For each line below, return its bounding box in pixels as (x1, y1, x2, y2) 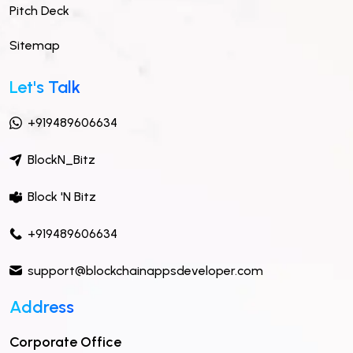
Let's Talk (9, 76, 80, 98)
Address (9, 295, 74, 318)
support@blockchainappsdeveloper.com (28, 262, 264, 278)
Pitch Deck (9, 3, 69, 19)
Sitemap (9, 38, 60, 54)
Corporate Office (9, 333, 121, 351)
